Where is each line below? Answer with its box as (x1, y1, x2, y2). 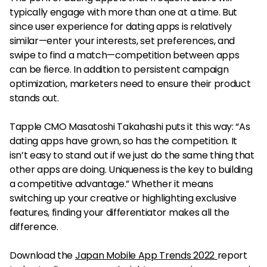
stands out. (10, 91, 61, 105)
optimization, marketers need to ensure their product (10, 76, 251, 91)
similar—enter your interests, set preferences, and (10, 33, 235, 48)
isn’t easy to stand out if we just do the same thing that (10, 148, 254, 162)
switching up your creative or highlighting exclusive (10, 191, 237, 205)
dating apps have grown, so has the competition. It (10, 133, 237, 148)
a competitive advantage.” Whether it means (10, 176, 213, 191)
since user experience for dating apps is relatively (10, 19, 232, 33)
